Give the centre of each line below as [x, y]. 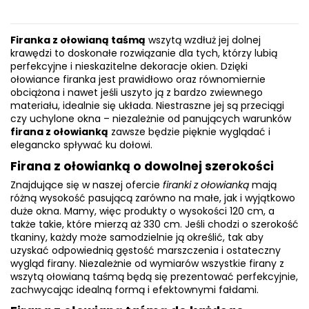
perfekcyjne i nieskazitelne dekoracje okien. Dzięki [129, 66]
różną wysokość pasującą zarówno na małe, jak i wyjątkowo [153, 198]
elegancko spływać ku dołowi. [81, 144]
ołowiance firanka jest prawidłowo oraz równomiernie [138, 79]
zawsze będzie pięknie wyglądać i [189, 131]
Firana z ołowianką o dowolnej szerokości [142, 166]
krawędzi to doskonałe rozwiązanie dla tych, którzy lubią [144, 53]
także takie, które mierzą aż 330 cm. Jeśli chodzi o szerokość [154, 224]
